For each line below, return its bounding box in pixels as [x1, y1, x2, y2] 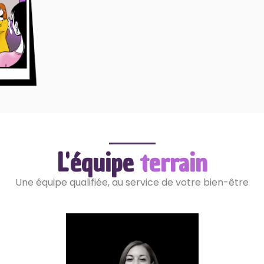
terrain [140, 146, 207, 180]
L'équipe [57, 146, 140, 180]
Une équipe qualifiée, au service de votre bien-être [15, 176, 249, 190]
